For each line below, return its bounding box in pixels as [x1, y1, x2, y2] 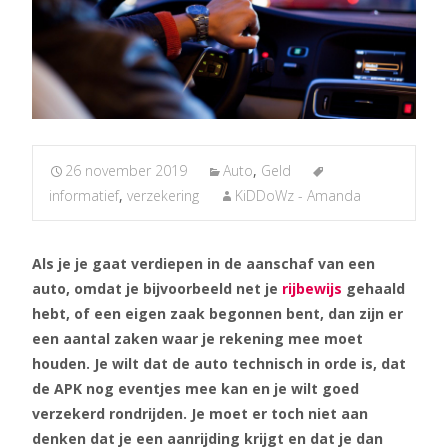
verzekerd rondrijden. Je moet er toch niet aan [32, 404, 368, 423]
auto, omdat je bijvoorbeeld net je [32, 279, 282, 298]
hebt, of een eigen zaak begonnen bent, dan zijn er [32, 304, 403, 323]
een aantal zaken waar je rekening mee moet [32, 329, 363, 348]
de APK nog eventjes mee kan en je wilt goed [32, 379, 359, 398]
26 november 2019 [65, 161, 187, 180]
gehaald [342, 279, 405, 298]
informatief [49, 186, 119, 205]
